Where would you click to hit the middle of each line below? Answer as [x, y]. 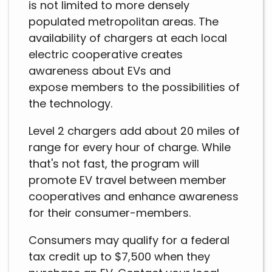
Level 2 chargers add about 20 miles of [134, 131]
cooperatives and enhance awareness [134, 197]
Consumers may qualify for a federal [129, 240]
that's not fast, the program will [114, 164]
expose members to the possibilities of [134, 87]
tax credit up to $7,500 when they [119, 257]
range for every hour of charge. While [130, 148]
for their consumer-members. [110, 213]
